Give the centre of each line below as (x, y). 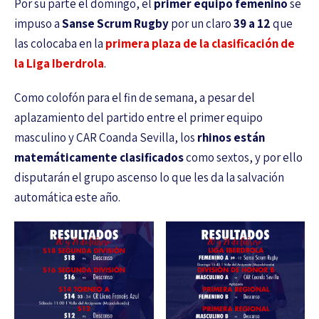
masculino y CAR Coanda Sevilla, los (106, 137)
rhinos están (231, 137)
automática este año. (67, 197)
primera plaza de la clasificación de (200, 43)
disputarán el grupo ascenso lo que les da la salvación (149, 177)
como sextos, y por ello (243, 157)
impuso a (38, 23)
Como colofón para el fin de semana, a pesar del (135, 97)
